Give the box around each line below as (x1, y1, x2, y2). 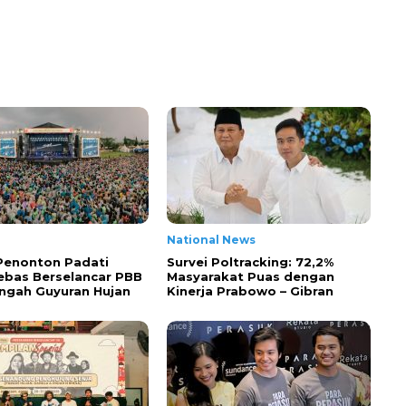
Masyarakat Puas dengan (167, 269, 334, 284)
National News (167, 233, 256, 246)
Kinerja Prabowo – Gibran (167, 284, 333, 298)
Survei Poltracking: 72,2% (167, 255, 333, 269)
